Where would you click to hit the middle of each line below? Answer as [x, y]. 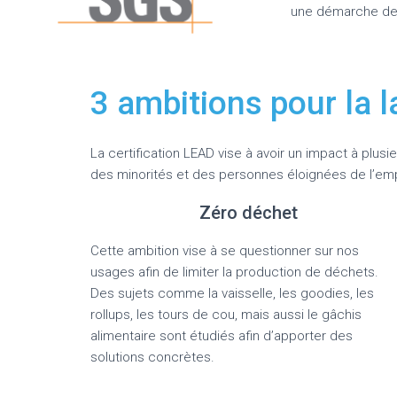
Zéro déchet [248, 212]
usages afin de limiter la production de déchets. [234, 272]
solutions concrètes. [152, 357]
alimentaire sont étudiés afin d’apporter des [222, 335]
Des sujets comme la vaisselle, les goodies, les [232, 293]
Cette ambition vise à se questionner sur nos [225, 250]
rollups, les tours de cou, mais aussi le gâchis [226, 314]
